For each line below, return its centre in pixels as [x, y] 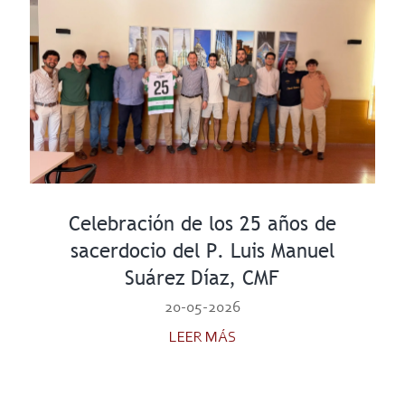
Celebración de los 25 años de [202, 223]
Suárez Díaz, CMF [202, 278]
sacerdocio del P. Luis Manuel [202, 250]
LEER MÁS [202, 337]
